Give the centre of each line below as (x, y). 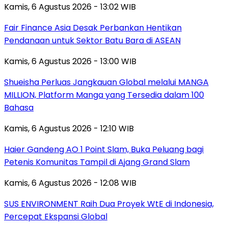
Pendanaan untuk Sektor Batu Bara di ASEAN (92, 40)
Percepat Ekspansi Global (56, 216)
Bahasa (19, 107)
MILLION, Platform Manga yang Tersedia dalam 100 (104, 95)
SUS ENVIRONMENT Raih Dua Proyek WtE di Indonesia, (109, 204)
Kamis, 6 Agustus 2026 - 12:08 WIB (70, 183)
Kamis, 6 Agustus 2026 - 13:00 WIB (70, 61)
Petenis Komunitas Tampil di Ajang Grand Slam (97, 162)
